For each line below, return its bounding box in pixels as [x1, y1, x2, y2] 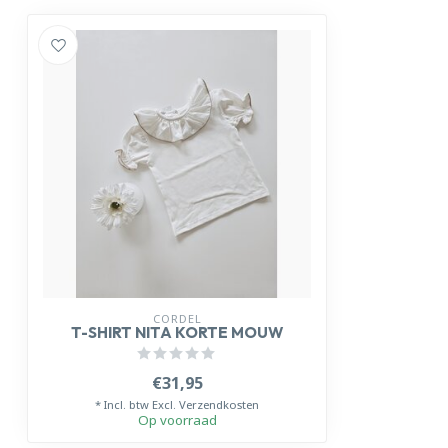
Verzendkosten [179, 397, 259, 412]
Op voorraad [137, 411, 217, 429]
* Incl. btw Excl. [95, 397, 179, 412]
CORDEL [152, 311, 202, 326]
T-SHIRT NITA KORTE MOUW [71, 323, 283, 342]
